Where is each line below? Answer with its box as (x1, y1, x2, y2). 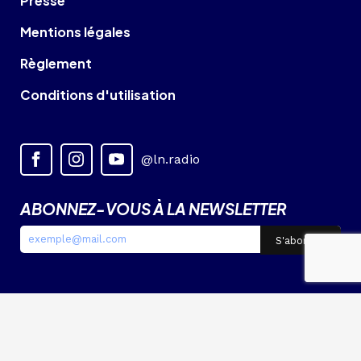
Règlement (20, 55, 92, 73)
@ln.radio (141, 151, 200, 168)
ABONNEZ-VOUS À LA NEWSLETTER (20, 199, 287, 219)
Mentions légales (20, 23, 131, 41)
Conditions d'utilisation (20, 86, 176, 104)
